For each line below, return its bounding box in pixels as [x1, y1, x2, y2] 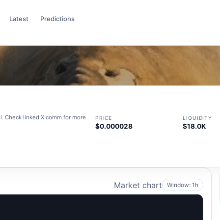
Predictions [40, 15, 75, 23]
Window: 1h [167, 181, 199, 189]
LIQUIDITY [183, 114, 212, 121]
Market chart [114, 180, 163, 190]
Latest [9, 15, 29, 23]
